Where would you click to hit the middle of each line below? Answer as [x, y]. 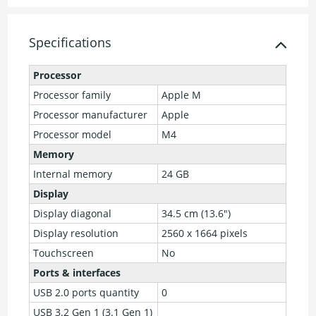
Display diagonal [73, 214]
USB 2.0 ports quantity [86, 293]
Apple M [182, 95]
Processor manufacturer [91, 115]
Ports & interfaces [77, 273]
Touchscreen [64, 253]
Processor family [72, 95]
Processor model [73, 135]
